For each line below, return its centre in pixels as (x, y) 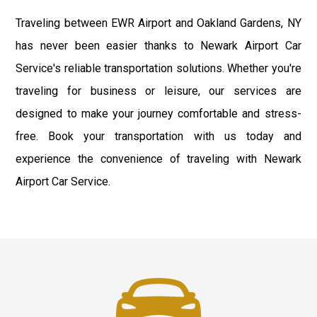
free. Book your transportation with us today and (158, 137)
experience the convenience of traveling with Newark (158, 159)
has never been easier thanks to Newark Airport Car (158, 46)
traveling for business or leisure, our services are (158, 91)
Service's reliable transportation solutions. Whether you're (158, 69)
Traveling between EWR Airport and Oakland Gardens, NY (158, 23)
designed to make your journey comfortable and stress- (158, 114)
